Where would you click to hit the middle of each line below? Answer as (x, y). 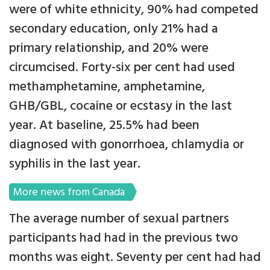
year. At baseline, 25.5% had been (104, 126)
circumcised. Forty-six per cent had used (122, 68)
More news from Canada (69, 193)
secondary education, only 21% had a (114, 30)
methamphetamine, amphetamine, (107, 87)
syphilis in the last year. (75, 165)
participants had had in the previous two (124, 239)
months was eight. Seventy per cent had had (135, 258)
